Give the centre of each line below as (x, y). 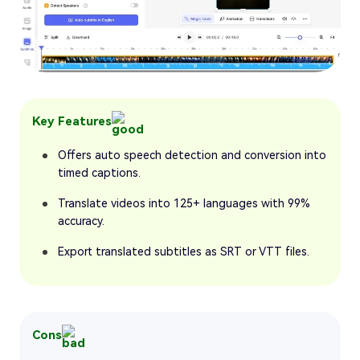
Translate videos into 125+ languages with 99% (184, 203)
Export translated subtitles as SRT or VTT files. (184, 251)
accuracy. (81, 221)
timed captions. (99, 172)
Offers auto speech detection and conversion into (192, 155)
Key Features (72, 122)
